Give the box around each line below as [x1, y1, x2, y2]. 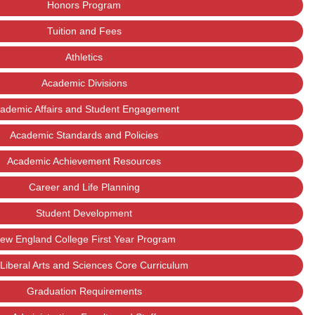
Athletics [65, 51, 103, 63]
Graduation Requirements [26, 285, 142, 297]
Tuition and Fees [46, 25, 122, 37]
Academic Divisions [41, 77, 127, 89]
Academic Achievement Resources [7, 155, 162, 167]
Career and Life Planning [28, 181, 140, 193]
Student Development [36, 207, 133, 219]
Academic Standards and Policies [10, 129, 159, 141]
